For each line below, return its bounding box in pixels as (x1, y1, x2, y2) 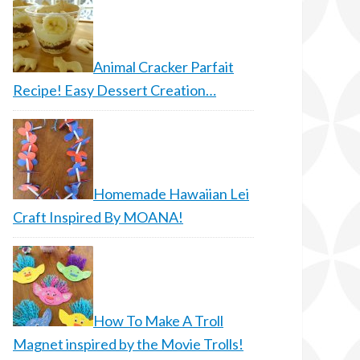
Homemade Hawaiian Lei (93, 185, 249, 202)
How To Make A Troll (93, 312, 223, 329)
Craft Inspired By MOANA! (13, 208, 183, 226)
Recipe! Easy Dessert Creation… (13, 81, 216, 99)
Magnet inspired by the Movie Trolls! (13, 335, 243, 353)
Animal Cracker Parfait (93, 58, 234, 76)
